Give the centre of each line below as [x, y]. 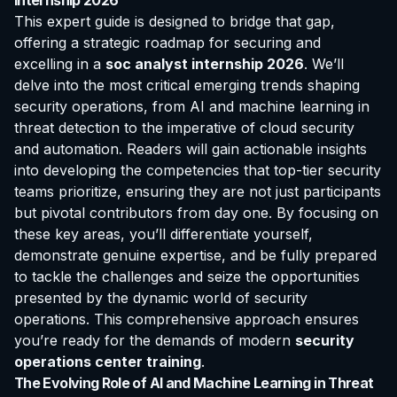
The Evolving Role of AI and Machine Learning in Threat [194, 383]
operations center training [108, 362]
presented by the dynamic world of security [161, 298]
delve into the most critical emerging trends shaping [187, 86]
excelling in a [60, 64]
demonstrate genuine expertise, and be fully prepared [195, 256]
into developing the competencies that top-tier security [198, 171]
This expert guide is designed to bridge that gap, [175, 22]
